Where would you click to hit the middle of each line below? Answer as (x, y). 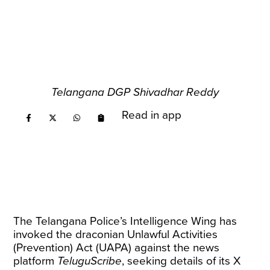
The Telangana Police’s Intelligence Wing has (125, 221)
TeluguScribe (90, 261)
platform (36, 261)
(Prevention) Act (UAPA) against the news (117, 248)
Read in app (152, 115)
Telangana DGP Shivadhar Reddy (135, 92)
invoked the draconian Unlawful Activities (116, 234)
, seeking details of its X (181, 261)
